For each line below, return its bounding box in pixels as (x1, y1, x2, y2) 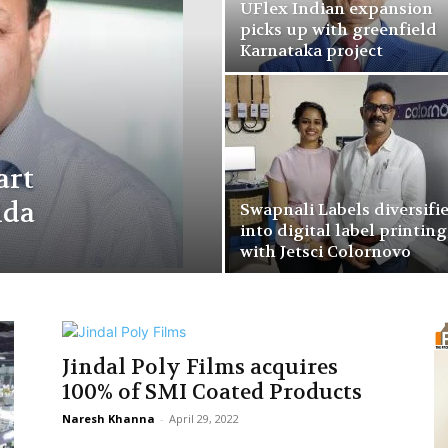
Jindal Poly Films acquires (62, 354, 338, 381)
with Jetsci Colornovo (240, 241, 411, 262)
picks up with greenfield (240, 19, 437, 40)
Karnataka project (240, 40, 383, 61)
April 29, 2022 (169, 411, 239, 426)
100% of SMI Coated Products (62, 379, 362, 406)
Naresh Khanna (62, 411, 155, 426)
